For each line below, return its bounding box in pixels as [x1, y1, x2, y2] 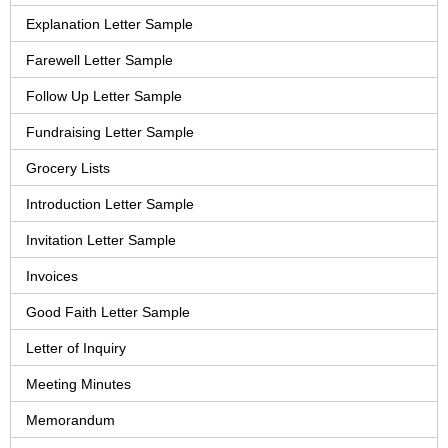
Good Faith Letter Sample [26, 304, 190, 321]
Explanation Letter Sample [26, 16, 193, 33]
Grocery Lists [26, 160, 110, 177]
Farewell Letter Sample [26, 52, 173, 69]
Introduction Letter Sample [26, 196, 194, 213]
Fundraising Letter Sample [26, 124, 194, 141]
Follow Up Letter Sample [26, 88, 182, 105]
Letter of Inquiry [26, 340, 126, 357]
